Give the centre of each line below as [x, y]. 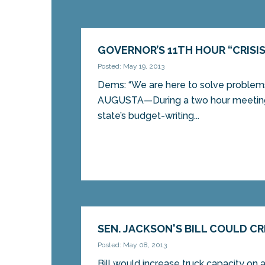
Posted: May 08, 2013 [132, 245]
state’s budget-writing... [149, 116]
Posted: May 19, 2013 [131, 67]
